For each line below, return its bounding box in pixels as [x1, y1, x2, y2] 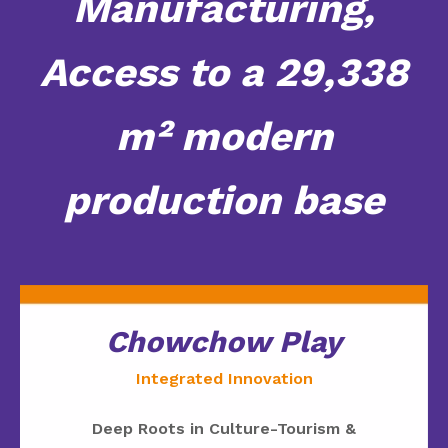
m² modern [115, 112, 333, 160]
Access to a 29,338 [40, 48, 408, 96]
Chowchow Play [106, 323, 342, 359]
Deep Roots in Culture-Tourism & [92, 418, 356, 438]
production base [64, 176, 384, 224]
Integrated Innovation [135, 368, 313, 388]
